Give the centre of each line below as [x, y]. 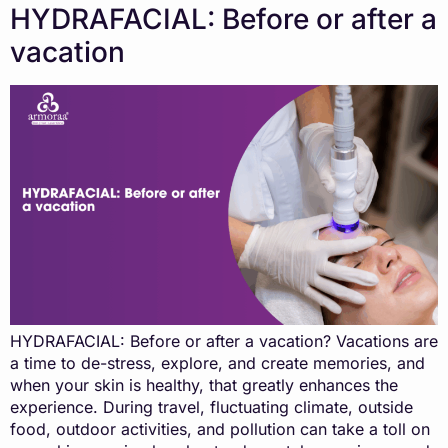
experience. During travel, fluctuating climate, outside [211, 407]
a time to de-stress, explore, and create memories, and [217, 363]
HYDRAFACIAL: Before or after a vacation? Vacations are [224, 341]
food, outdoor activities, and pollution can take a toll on [220, 429]
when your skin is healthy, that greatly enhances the [204, 385]
